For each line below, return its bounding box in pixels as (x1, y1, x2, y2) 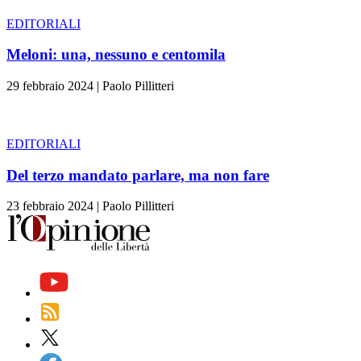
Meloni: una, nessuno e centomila (6, 46, 226, 64)
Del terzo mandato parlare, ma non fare (6, 166, 269, 184)
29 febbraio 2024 (6, 78, 93, 93)
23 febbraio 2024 (6, 199, 93, 214)
